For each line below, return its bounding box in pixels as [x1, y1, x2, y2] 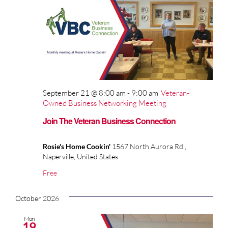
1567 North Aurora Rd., [112, 141, 186, 151]
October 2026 [15, 193, 59, 203]
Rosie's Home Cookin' [43, 141, 112, 151]
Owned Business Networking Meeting [43, 98, 166, 108]
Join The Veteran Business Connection [43, 115, 176, 127]
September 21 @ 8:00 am [43, 88, 126, 98]
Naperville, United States [43, 152, 118, 161]
